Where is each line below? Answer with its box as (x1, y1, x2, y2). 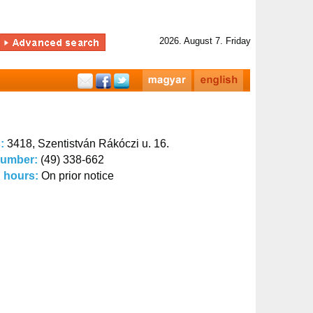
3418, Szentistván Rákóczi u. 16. (7, 138, 169, 150)
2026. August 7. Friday (159, 36, 251, 46)
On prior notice (41, 170, 114, 182)
